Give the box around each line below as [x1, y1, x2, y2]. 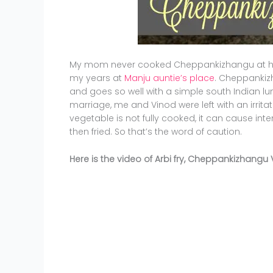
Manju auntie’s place [124, 72, 214, 85]
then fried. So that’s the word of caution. [69, 126, 242, 138]
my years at [69, 72, 124, 85]
